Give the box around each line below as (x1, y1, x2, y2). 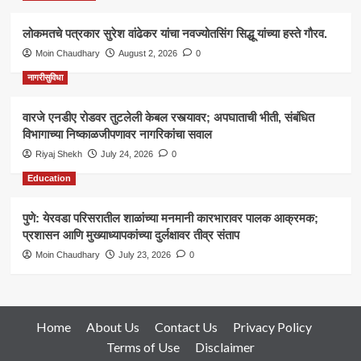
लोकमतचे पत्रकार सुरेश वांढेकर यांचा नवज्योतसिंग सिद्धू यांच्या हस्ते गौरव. (22, 26, 327, 40)
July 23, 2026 (118, 249, 171, 259)
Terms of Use (106, 338, 180, 355)
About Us (86, 318, 139, 334)
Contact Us (155, 318, 218, 334)
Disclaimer (195, 338, 255, 355)
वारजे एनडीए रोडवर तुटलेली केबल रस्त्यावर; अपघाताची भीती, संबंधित (22, 110, 314, 124)
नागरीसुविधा (27, 72, 63, 82)
